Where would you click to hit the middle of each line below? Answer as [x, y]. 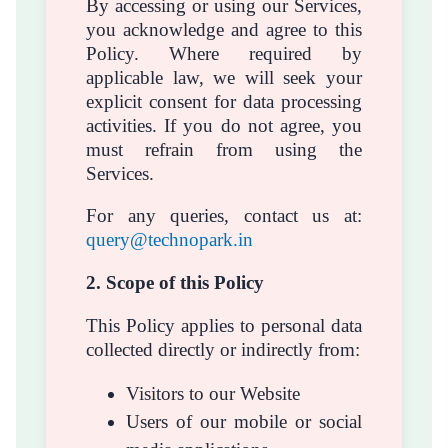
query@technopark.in [169, 240]
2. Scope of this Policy [175, 283]
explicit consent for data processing [224, 101]
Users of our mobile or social [244, 422]
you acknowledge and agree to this [224, 29]
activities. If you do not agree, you [224, 125]
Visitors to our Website [213, 394]
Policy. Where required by [224, 53]
